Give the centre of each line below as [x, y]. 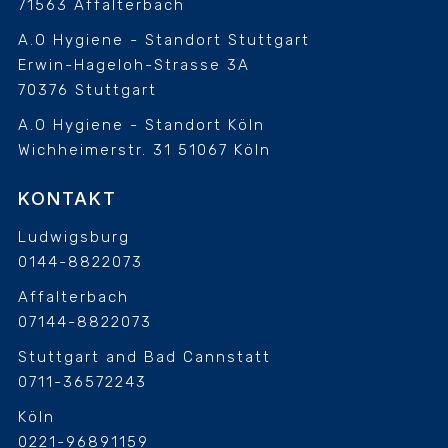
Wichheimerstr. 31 [97, 150]
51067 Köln [224, 150]
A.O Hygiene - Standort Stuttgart [163, 40]
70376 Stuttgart [87, 90]
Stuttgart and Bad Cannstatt [144, 357]
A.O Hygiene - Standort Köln [141, 125]
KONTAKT [67, 199]
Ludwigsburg [73, 237]
